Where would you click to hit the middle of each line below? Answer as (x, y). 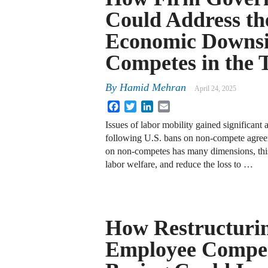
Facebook (138, 105)
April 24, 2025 (215, 89)
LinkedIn (170, 105)
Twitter (150, 105)
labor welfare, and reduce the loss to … (179, 165)
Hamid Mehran (153, 88)
